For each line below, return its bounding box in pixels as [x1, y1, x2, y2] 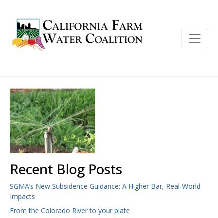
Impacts [10, 192, 37, 201]
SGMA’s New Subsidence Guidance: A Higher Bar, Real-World [10, 182, 200, 191]
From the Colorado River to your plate [10, 206, 130, 216]
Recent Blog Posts [10, 160, 122, 178]
